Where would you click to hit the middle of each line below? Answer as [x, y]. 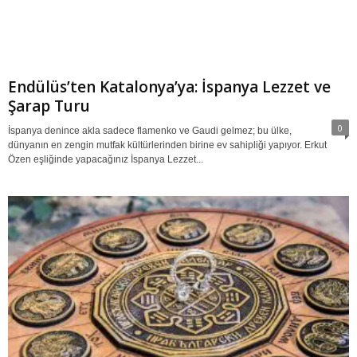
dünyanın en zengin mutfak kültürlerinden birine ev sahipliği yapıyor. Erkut [167, 145]
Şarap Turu [49, 106]
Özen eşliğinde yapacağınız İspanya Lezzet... [106, 160]
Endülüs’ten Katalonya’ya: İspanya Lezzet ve [169, 87]
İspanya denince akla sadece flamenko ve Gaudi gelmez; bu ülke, [150, 131]
